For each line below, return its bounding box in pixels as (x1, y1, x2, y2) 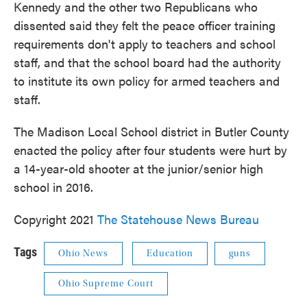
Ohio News (58, 248, 108, 260)
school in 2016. (14, 178, 93, 196)
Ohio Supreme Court (58, 278, 153, 290)
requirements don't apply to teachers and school (14, 35, 275, 53)
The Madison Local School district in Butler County (14, 123, 289, 140)
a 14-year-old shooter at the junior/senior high (14, 160, 263, 177)
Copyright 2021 (14, 210, 97, 228)
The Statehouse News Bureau (97, 210, 259, 228)
